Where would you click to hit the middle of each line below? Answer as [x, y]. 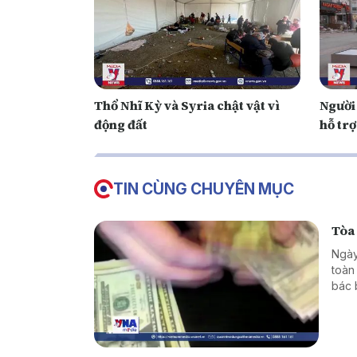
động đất [121, 125]
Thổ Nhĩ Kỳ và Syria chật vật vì [187, 106]
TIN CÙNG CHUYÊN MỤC [204, 189]
